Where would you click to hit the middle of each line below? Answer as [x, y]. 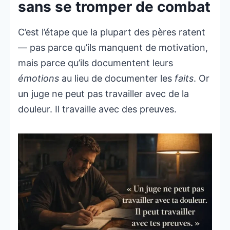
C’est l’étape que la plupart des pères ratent [112, 32]
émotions [39, 78]
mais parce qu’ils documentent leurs [95, 63]
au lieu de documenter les [117, 78]
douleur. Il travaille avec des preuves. [97, 109]
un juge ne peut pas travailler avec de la [103, 93]
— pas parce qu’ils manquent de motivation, [113, 47]
